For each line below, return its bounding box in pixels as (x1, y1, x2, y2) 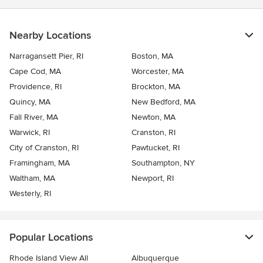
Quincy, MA (9, 96, 50, 107)
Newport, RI (131, 173, 174, 183)
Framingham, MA (9, 157, 70, 168)
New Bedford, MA (131, 96, 195, 107)
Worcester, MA (131, 66, 184, 76)
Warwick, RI (9, 127, 50, 137)
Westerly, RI (9, 188, 51, 198)
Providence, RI (9, 81, 62, 92)
